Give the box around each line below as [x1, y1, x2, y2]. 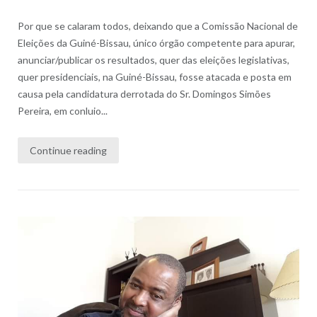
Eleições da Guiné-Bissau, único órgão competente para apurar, [17, 37, 295, 50]
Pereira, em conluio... [17, 105, 108, 117]
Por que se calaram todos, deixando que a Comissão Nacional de [17, 20, 298, 33]
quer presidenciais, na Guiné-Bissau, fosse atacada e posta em [17, 71, 292, 83]
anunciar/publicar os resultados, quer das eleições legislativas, [17, 54, 289, 67]
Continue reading [29, 144, 107, 157]
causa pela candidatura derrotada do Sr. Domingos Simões [17, 88, 271, 100]
